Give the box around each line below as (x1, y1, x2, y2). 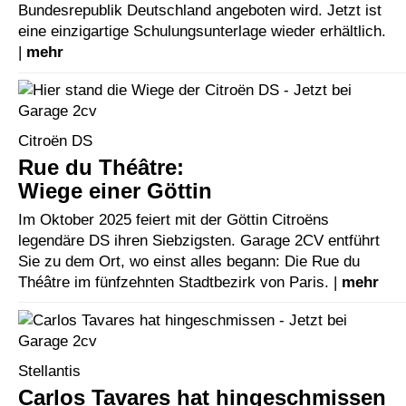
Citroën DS (18, 131, 92, 149)
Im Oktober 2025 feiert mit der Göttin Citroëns (18, 210, 329, 227)
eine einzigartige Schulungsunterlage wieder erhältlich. (18, 23, 386, 40)
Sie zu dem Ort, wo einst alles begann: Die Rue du (18, 252, 360, 269)
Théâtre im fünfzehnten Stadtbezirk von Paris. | (18, 273, 342, 290)
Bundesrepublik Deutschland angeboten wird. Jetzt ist (18, 2, 382, 19)
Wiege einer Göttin (18, 178, 212, 203)
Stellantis (18, 362, 81, 379)
